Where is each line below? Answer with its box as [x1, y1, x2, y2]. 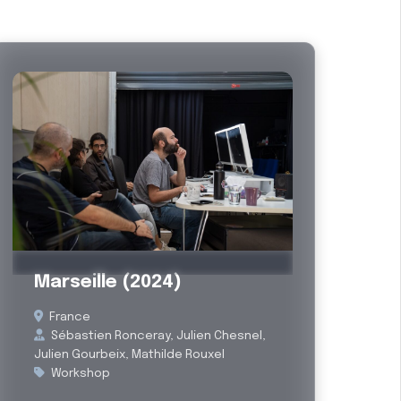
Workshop [48, 367, 111, 380]
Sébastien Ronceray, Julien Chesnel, [48, 329, 267, 342]
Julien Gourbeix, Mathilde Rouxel [34, 348, 226, 361]
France [47, 311, 91, 323]
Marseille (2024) [34, 273, 183, 292]
